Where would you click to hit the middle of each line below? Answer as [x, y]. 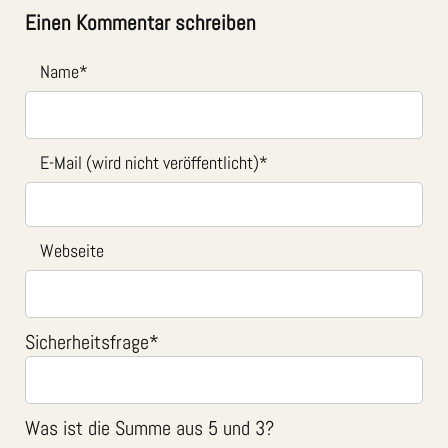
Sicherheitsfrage [87, 341]
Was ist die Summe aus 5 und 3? [149, 427]
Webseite [72, 250]
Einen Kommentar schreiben [140, 22]
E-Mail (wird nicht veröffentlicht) [149, 162]
